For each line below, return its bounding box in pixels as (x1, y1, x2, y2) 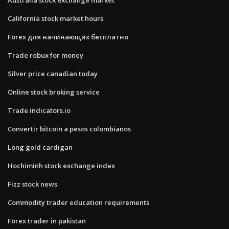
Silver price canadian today (8, 68, 98, 78)
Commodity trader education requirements (8, 197, 149, 207)
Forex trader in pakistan (8, 216, 86, 225)
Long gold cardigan (8, 142, 73, 152)
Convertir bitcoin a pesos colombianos (8, 124, 131, 133)
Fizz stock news (8, 179, 57, 189)
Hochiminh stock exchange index (8, 161, 115, 170)
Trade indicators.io (8, 105, 71, 115)
